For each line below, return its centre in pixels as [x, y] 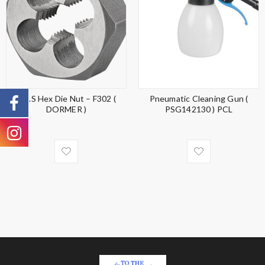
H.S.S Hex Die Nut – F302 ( [66, 98]
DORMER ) [66, 109]
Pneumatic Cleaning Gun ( [199, 98]
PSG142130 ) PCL [199, 109]
